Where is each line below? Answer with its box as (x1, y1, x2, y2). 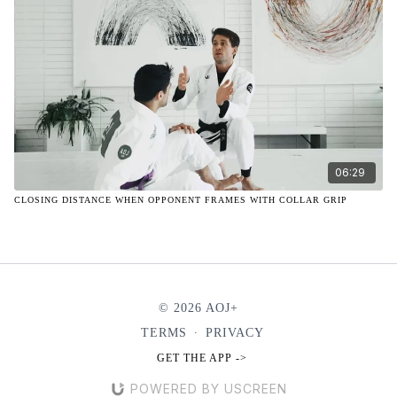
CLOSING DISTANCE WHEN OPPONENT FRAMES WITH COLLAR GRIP (14, 194, 347, 205)
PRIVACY (205, 326, 264, 339)
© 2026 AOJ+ (159, 301, 238, 315)
